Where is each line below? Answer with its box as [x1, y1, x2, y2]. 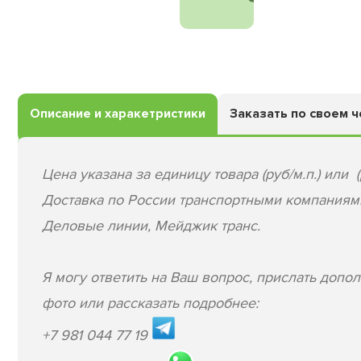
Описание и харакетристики [30, 106, 205, 122]
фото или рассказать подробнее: [42, 294, 263, 312]
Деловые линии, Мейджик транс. [42, 217, 260, 234]
